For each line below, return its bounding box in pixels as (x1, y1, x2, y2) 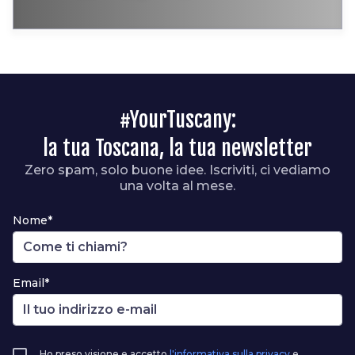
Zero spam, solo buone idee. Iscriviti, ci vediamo (25, 162, 330, 177)
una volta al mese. (120, 177, 235, 193)
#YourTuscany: (119, 106, 236, 132)
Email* (13, 275, 49, 290)
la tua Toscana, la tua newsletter (43, 135, 312, 161)
